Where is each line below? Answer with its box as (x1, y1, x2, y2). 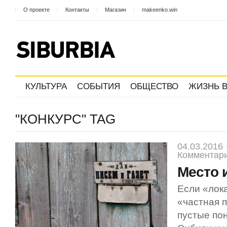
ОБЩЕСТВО (130, 82, 178, 91)
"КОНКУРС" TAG (15, 112, 116, 126)
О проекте (23, 7, 50, 13)
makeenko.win (142, 7, 177, 13)
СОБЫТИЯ (77, 82, 120, 91)
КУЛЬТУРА (25, 82, 67, 91)
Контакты (65, 7, 89, 13)
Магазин (105, 7, 126, 13)
